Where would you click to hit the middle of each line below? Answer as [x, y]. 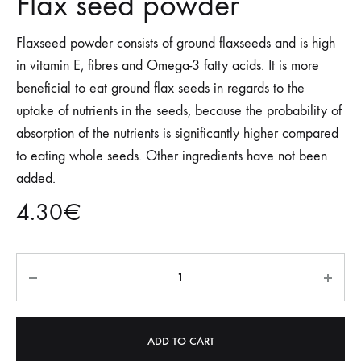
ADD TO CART [180, 342]
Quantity [43, 266]
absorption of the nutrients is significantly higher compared [177, 134]
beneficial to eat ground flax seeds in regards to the [160, 89]
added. [36, 179]
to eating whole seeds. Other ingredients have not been [172, 156]
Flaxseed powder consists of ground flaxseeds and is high [176, 44]
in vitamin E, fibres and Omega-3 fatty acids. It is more [168, 66]
